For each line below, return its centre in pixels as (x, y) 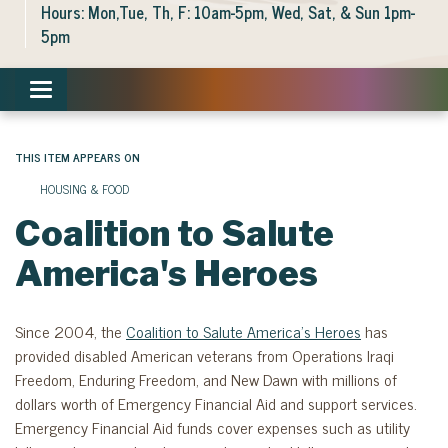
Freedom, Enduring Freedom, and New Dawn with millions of (206, 379)
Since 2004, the (70, 331)
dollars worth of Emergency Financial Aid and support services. (216, 403)
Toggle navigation (96, 92)
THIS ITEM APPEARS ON (77, 157)
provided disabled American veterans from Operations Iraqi (204, 355)
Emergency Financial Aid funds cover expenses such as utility (212, 427)
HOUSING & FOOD (84, 189)
